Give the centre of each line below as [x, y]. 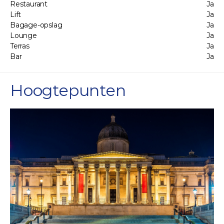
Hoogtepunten [68, 90]
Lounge [23, 35]
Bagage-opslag [36, 25]
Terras [20, 46]
